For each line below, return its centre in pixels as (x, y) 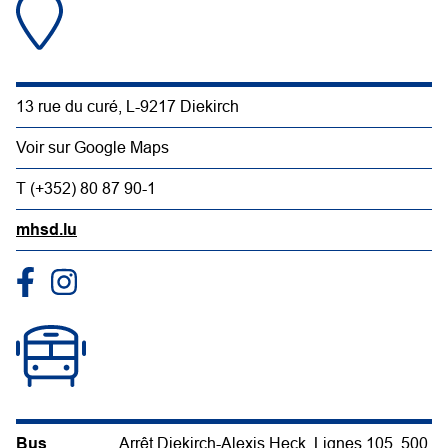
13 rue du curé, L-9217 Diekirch (127, 107)
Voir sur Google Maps (92, 148)
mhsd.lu (46, 230)
